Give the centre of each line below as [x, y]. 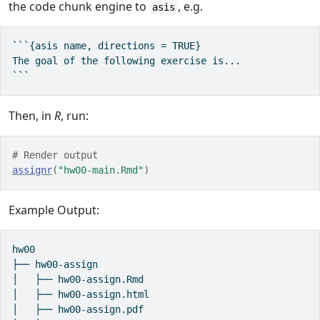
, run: [75, 115]
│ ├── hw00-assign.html [81, 294]
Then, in [31, 115]
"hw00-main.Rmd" [101, 170]
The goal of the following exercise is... [129, 60]
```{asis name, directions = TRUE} [106, 45]
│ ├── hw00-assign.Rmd [78, 279]
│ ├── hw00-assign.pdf [78, 309]
